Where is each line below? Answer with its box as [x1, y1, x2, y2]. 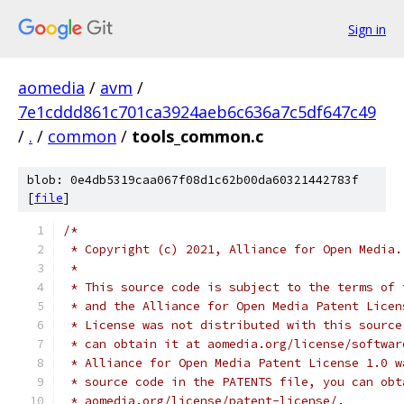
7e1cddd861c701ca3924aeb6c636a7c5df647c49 [18, 101, 376, 123]
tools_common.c [132, 125, 263, 147]
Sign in [348, 20, 386, 38]
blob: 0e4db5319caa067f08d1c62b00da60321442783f [27, 172, 359, 188]
